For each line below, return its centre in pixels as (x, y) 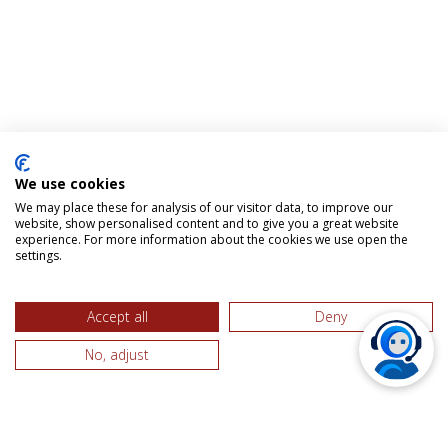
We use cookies (70, 183)
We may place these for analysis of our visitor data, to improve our (204, 207)
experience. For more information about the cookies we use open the (211, 239)
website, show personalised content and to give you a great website (207, 223)
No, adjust (117, 354)
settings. (38, 255)
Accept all (117, 316)
